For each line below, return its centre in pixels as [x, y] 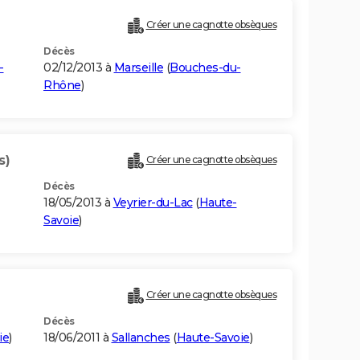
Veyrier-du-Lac [153, 203]
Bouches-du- [205, 68]
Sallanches [141, 338]
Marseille [138, 68]
